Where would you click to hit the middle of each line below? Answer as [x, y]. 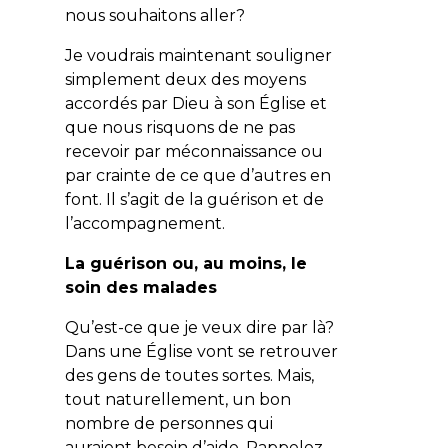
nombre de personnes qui [168, 423]
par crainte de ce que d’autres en [197, 175]
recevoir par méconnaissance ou [193, 151]
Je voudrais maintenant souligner [198, 55]
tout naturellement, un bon [177, 399]
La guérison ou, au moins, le [185, 263]
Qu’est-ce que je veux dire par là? [199, 327]
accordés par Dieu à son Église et [195, 103]
